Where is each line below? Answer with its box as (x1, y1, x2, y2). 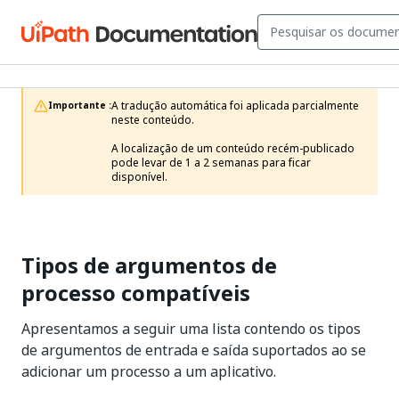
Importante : (48, 99, 111, 112)
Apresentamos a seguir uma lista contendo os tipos (21, 318, 361, 339)
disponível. (111, 169, 167, 185)
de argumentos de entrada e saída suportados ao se (21, 339, 366, 361)
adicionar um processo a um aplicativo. (21, 361, 276, 382)
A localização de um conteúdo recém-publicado (111, 141, 354, 157)
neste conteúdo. (111, 112, 194, 128)
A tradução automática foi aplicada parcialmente (111, 98, 359, 114)
